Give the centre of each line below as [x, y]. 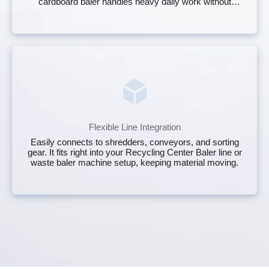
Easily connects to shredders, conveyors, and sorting [134, 142]
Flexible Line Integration [134, 127]
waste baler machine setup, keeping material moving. [134, 162]
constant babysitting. [134, 11]
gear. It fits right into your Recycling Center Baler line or [134, 152]
